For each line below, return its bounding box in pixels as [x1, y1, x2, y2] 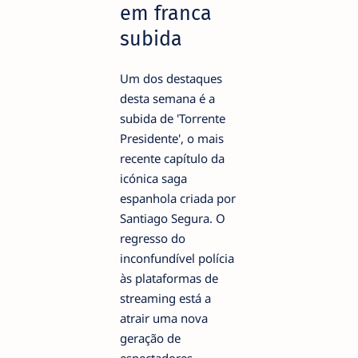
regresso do [120, 229, 185, 246]
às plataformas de [120, 269, 218, 286]
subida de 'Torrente [120, 109, 225, 126]
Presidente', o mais [120, 129, 224, 146]
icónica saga [120, 169, 187, 186]
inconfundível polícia [120, 249, 234, 266]
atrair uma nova [120, 309, 208, 326]
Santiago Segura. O [120, 209, 225, 226]
